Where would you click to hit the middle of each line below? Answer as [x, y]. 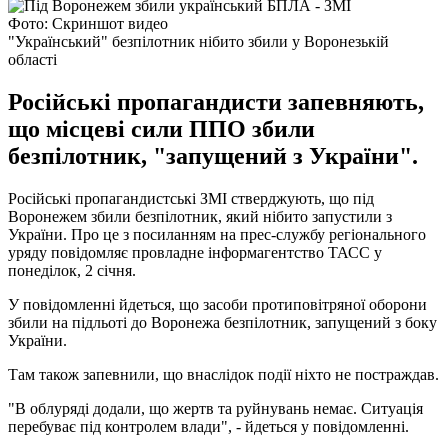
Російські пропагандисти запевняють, [216, 101]
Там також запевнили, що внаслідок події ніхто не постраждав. [223, 374]
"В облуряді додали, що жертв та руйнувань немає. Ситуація [215, 408]
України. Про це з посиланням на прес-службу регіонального [217, 234]
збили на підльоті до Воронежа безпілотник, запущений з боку [222, 322]
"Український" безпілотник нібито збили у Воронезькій [198, 41]
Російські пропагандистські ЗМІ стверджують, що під [191, 198]
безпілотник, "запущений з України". [213, 155]
